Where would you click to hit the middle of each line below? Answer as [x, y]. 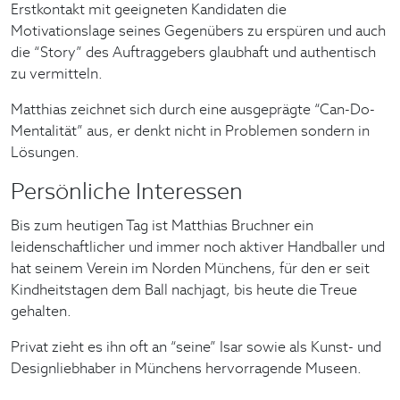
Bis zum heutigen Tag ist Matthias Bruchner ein [162, 225]
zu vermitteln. [57, 73]
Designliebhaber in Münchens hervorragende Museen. [186, 368]
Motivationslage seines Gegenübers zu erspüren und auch [198, 30]
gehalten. [41, 311]
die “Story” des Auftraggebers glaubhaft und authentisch [193, 52]
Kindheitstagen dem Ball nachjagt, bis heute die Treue [184, 289]
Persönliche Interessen [127, 191]
